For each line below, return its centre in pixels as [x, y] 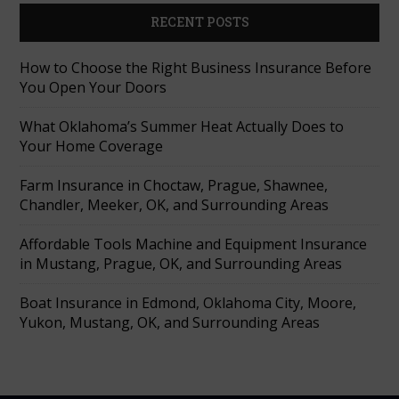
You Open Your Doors [94, 88]
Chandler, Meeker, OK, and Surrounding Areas [175, 205]
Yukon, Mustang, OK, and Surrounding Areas [170, 323]
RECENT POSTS [199, 22]
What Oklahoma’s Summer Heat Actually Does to [182, 127]
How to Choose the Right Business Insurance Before [196, 68]
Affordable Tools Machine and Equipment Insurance [194, 244]
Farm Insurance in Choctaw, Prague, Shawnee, [174, 186]
